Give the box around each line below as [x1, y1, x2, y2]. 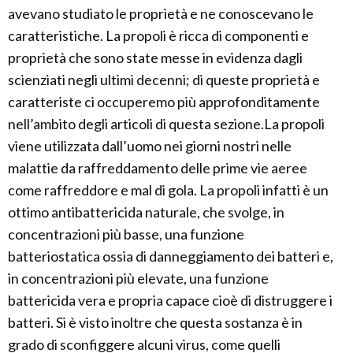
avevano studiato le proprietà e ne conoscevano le [8, 5, 314, 22]
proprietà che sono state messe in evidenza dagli [8, 49, 303, 66]
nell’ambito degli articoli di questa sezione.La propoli [8, 115, 325, 132]
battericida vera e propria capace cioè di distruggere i [8, 292, 333, 309]
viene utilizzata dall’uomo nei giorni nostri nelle [8, 137, 292, 154]
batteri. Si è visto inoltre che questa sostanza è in [8, 314, 303, 331]
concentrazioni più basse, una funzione [8, 225, 244, 243]
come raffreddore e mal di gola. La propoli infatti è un [8, 181, 329, 199]
